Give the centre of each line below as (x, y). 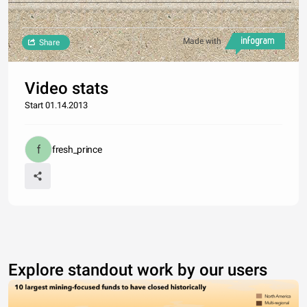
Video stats (66, 88)
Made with (202, 41)
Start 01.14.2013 (56, 105)
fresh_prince (77, 149)
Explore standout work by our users (138, 270)
